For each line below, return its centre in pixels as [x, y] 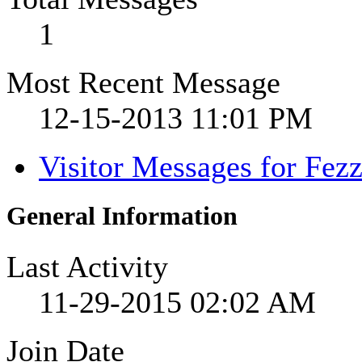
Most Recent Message [143, 83]
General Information [122, 217]
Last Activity [87, 267]
